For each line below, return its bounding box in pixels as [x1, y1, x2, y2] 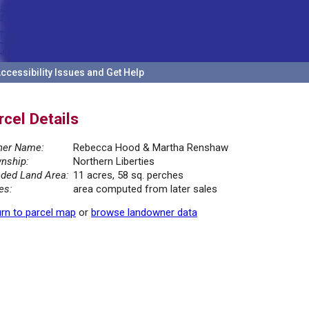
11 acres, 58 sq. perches [73, 169, 183, 182]
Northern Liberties [73, 155, 154, 168]
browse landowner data [91, 206, 197, 219]
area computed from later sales [73, 183, 217, 196]
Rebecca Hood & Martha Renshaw [73, 141, 228, 154]
